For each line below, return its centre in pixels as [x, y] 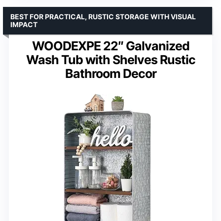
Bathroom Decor [110, 73]
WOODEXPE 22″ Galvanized [110, 46]
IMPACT [24, 24]
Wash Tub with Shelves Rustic [110, 59]
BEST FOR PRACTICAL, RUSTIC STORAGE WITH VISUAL [103, 16]
